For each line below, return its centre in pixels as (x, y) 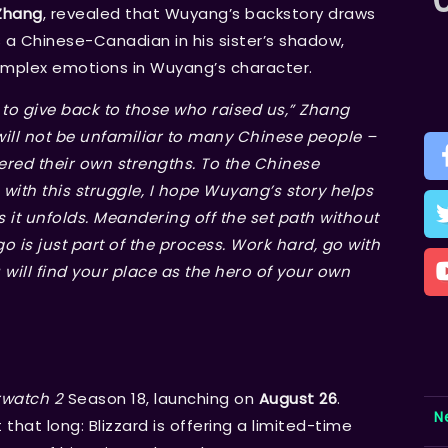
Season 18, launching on (161, 399)
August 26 (297, 399)
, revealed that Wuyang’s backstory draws (209, 14)
